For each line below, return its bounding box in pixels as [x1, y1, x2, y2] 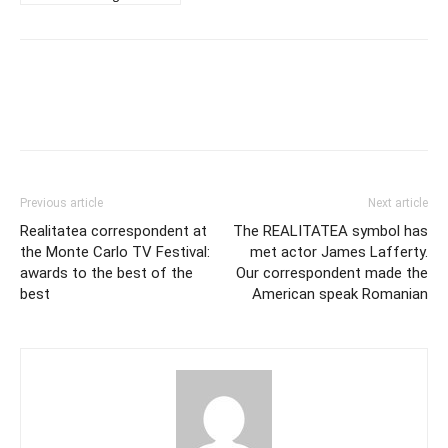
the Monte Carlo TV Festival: [20, 243, 210, 262]
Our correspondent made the [236, 264, 428, 283]
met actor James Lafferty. [250, 243, 428, 262]
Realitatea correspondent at [20, 222, 207, 241]
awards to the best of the [20, 264, 193, 283]
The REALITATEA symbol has [233, 222, 428, 241]
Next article [368, 196, 428, 211]
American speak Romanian [252, 285, 428, 304]
